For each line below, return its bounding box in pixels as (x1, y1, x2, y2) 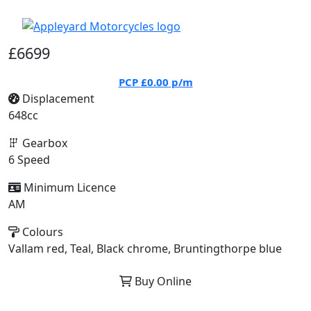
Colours (19, 224, 63, 239)
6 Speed (8, 152, 50, 167)
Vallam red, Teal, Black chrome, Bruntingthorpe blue (8, 241, 282, 256)
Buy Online (132, 274, 192, 289)
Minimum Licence (21, 180, 116, 195)
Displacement (19, 91, 94, 106)
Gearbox (19, 135, 67, 151)
